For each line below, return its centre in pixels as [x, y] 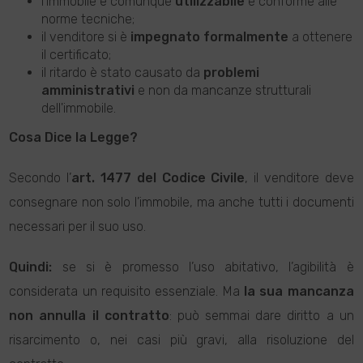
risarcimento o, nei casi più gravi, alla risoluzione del [181, 340]
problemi [232, 73]
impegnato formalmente [210, 37]
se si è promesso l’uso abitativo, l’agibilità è [203, 267]
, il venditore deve [299, 178]
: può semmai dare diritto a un [261, 316]
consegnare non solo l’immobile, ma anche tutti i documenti [181, 202]
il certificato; [77, 55]
